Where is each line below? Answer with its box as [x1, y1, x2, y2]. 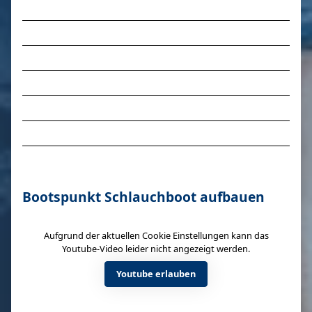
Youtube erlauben [116, 267, 196, 280]
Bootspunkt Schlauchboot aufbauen [22, 187, 265, 206]
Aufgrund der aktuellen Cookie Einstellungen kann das [43, 229, 269, 242]
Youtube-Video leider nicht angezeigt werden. [62, 242, 250, 255]
